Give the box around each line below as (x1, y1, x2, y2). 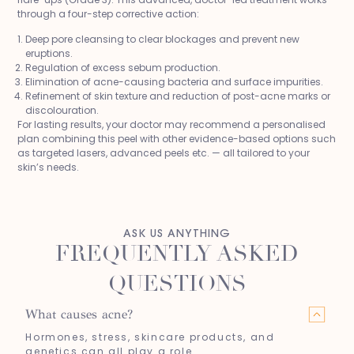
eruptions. (25, 47, 73, 61)
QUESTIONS (107, 269, 247, 297)
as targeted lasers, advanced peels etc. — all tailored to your (17, 146, 311, 160)
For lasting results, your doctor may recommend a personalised (17, 118, 326, 132)
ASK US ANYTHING (123, 225, 231, 240)
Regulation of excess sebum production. (25, 61, 221, 75)
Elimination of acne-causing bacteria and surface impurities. (25, 75, 324, 89)
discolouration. (25, 104, 100, 118)
